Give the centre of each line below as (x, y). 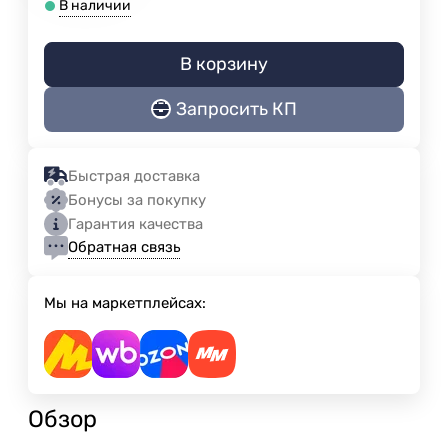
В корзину (224, 63)
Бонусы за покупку (137, 199)
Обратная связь (124, 247)
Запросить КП (236, 109)
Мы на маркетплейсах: (125, 302)
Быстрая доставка (134, 175)
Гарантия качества (135, 223)
